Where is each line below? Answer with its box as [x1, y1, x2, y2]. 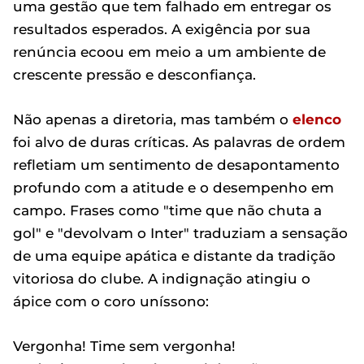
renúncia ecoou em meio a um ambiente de [13, 44, 326, 60]
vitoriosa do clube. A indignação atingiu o [13, 271, 310, 287]
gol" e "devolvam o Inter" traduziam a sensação [13, 225, 348, 241]
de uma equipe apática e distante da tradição [13, 248, 336, 264]
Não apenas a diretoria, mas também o [13, 111, 292, 128]
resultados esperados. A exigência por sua [13, 21, 310, 37]
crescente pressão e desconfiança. [13, 67, 256, 83]
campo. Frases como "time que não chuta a [13, 202, 322, 219]
